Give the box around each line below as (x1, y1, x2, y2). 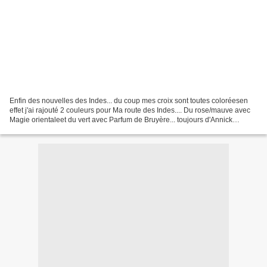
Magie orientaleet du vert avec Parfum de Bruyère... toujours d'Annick (10, 115, 232, 124)
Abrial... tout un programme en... (10, 125, 113, 133)
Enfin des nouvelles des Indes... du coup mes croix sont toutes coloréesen (10, 96, 248, 105)
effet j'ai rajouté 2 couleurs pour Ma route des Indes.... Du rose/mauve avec (10, 105, 250, 114)
